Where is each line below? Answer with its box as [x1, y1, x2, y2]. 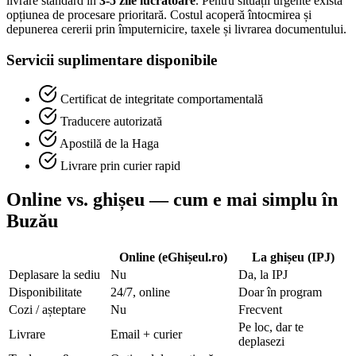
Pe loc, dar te [238, 319, 304, 334]
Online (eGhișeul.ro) [118, 250, 227, 264]
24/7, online [110, 284, 170, 299]
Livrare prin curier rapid [60, 158, 180, 172]
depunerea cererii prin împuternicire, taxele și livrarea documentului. [6, 22, 346, 37]
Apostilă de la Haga [60, 136, 159, 150]
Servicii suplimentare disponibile [6, 52, 217, 69]
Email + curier [110, 327, 182, 341]
